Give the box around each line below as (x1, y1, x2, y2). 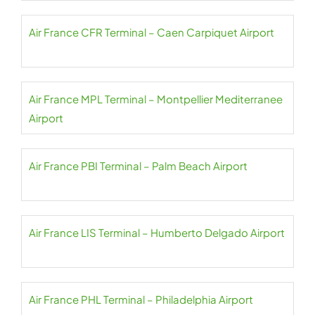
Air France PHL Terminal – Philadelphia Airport (29, 292, 253, 307)
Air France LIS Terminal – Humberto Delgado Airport (29, 226, 285, 240)
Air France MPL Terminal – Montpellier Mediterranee (29, 92, 283, 106)
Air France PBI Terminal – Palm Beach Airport (29, 159, 247, 173)
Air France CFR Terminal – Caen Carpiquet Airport (29, 25, 274, 39)
